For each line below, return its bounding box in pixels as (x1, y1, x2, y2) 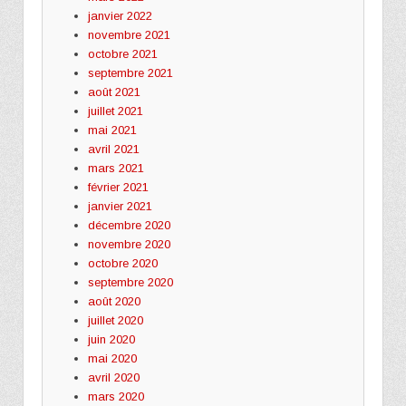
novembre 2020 (87, 237, 170, 251)
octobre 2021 (87, 46, 158, 61)
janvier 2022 (87, 8, 152, 23)
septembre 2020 (87, 275, 173, 289)
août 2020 (87, 294, 140, 308)
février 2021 (87, 179, 149, 194)
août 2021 (87, 84, 140, 99)
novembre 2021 (87, 27, 170, 42)
